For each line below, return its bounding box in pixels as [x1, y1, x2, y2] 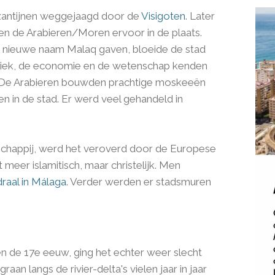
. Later [185, 10, 215, 23]
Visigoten [141, 10, 185, 23]
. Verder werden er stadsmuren [66, 176, 211, 188]
